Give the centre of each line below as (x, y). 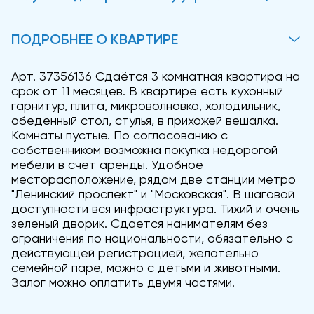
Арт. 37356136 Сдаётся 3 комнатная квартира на (156, 76)
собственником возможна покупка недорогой (144, 150)
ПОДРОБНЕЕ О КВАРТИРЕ (95, 39)
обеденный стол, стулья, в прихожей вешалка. (145, 120)
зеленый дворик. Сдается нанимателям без (139, 223)
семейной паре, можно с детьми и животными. (146, 267)
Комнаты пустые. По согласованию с (120, 135)
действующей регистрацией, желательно (135, 253)
